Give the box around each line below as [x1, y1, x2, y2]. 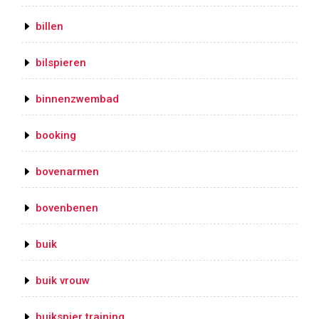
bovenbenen [36, 202, 98, 215]
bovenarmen [36, 165, 99, 179]
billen [36, 20, 63, 33]
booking [36, 129, 76, 142]
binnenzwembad [36, 93, 119, 106]
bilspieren [36, 56, 86, 70]
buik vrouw [36, 274, 90, 288]
